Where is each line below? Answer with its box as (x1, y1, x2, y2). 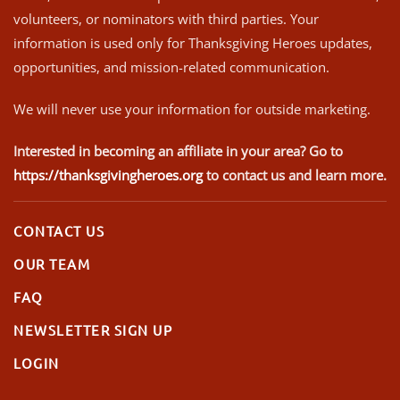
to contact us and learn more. (203, 165, 387, 184)
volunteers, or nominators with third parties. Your (13, 9, 319, 28)
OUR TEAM (13, 254, 90, 272)
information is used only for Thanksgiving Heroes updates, (13, 33, 372, 52)
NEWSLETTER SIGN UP (13, 321, 172, 338)
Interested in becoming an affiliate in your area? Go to (13, 141, 343, 160)
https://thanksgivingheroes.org (13, 165, 203, 184)
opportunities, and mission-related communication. (13, 57, 329, 76)
